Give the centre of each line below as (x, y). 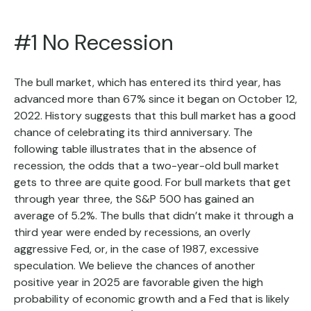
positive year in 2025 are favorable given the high (138, 282)
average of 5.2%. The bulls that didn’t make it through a (154, 216)
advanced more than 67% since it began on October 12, (155, 99)
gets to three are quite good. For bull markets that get (152, 182)
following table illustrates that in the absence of (135, 149)
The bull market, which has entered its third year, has (148, 82)
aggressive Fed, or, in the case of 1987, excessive (136, 249)
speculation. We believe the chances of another (135, 266)
